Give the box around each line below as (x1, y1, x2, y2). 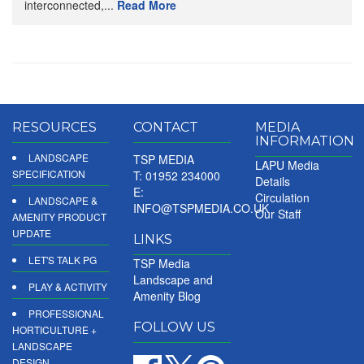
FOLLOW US (133, 319, 216, 336)
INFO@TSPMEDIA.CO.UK (133, 200, 270, 217)
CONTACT (133, 119, 199, 136)
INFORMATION (254, 133, 354, 149)
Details (254, 173, 290, 190)
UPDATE (12, 226, 51, 240)
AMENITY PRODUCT (12, 210, 106, 224)
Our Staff (254, 206, 301, 223)
